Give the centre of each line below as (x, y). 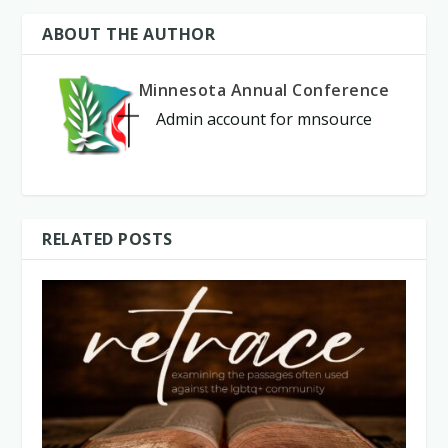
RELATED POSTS (107, 239)
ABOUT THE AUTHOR (129, 34)
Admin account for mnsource (264, 119)
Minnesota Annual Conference (264, 90)
